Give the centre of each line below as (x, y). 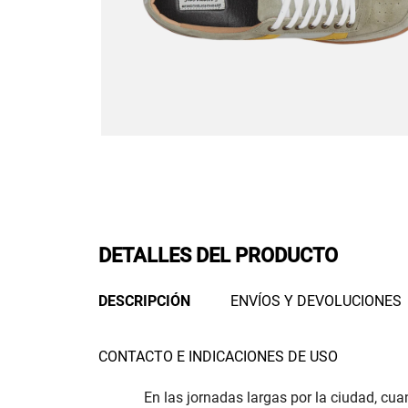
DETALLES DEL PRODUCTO (218, 255)
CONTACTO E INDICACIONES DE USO (218, 357)
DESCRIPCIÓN (144, 301)
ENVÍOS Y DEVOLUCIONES (316, 301)
